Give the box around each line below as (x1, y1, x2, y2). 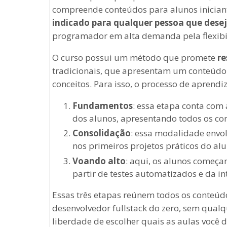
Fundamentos (72, 100, 133, 111)
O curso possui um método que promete (52, 52, 217, 63)
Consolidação (72, 127, 131, 139)
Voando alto (72, 155, 126, 167)
